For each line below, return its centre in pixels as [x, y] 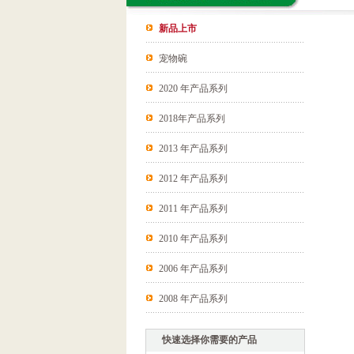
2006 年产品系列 [193, 269]
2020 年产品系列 [193, 88]
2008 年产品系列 [193, 299]
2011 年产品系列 [193, 209]
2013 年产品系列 [193, 149]
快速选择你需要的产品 [209, 340]
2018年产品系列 [192, 119]
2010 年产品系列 [193, 239]
